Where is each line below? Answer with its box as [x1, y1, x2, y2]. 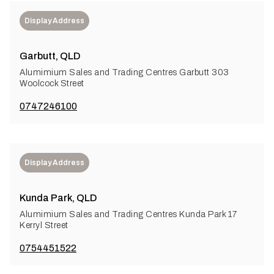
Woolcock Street [20, 78, 84, 88]
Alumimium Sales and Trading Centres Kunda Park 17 [20, 209, 237, 219]
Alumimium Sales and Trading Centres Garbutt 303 [20, 67, 229, 77]
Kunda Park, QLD [20, 192, 97, 203]
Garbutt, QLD [20, 50, 81, 61]
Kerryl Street [20, 220, 68, 230]
